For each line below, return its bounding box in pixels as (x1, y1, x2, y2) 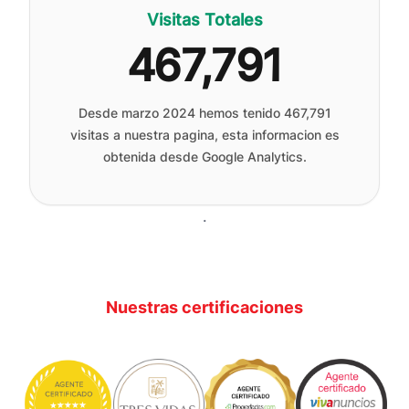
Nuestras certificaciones (106, 298, 303, 317)
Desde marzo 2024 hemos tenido (78, 105, 284, 121)
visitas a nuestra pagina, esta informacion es (69, 127, 340, 142)
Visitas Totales (146, 10, 263, 29)
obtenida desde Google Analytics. (102, 149, 307, 164)
